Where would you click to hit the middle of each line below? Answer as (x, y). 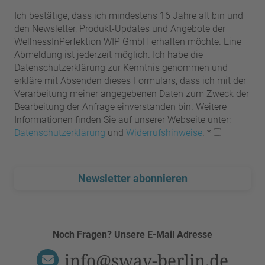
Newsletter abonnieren (132, 178)
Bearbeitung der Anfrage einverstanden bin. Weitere (120, 106)
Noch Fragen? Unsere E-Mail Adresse (132, 234)
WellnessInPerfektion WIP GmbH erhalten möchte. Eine (128, 41)
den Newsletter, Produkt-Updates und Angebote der (120, 28)
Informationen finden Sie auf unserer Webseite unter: (122, 119)
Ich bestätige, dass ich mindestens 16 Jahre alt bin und (129, 15)
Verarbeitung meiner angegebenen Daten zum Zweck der (132, 93)
